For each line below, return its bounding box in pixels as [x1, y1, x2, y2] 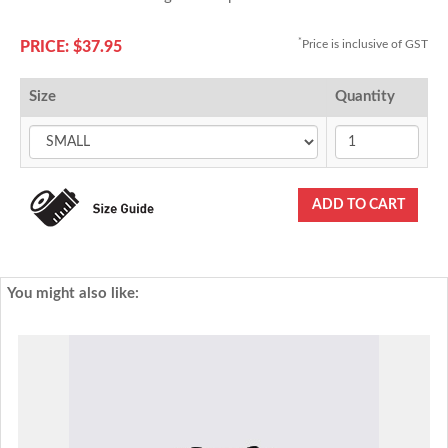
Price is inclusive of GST [302, 38, 428, 50]
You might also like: [7, 286, 139, 301]
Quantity [335, 89, 395, 104]
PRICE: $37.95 [20, 39, 122, 55]
